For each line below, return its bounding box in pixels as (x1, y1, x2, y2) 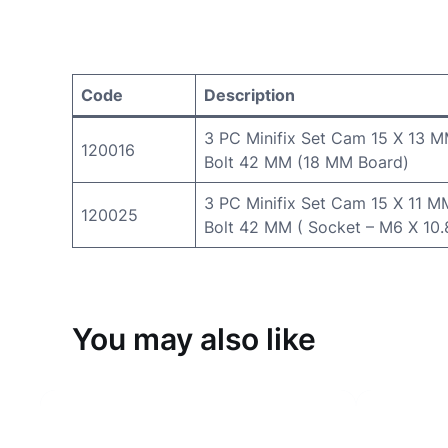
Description (204, 85, 295, 106)
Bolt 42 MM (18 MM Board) (204, 152, 409, 173)
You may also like (72, 321, 316, 358)
